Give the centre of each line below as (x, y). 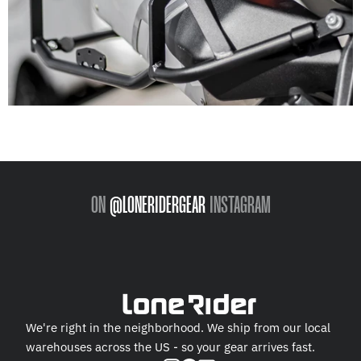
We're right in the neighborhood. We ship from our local (178, 328)
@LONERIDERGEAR (157, 206)
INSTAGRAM (240, 206)
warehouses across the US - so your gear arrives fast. (170, 347)
